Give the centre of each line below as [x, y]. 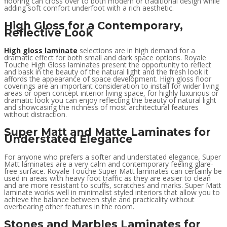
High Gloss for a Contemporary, [93, 26]
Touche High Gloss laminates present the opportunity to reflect [108, 65]
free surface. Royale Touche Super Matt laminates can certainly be [113, 171]
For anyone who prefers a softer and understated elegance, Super [112, 157]
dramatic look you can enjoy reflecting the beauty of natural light [110, 100]
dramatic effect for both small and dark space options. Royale [105, 58]
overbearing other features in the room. [69, 207]
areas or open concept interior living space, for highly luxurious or [111, 93]
